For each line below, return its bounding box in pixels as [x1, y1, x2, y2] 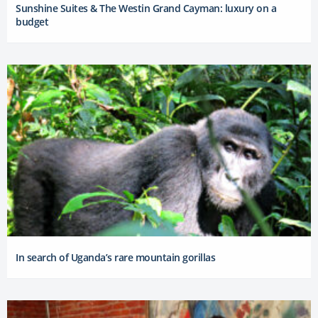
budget [16, 15, 48, 28]
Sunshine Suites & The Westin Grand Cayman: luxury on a [16, 1, 276, 15]
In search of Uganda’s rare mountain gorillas [16, 251, 215, 265]
